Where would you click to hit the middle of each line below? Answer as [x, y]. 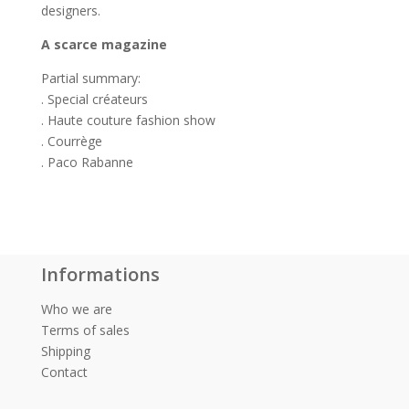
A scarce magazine [104, 44]
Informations [100, 274]
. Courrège [71, 141]
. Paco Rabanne [87, 162]
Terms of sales [85, 330]
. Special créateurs [94, 99]
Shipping [65, 351]
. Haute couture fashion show [128, 120]
